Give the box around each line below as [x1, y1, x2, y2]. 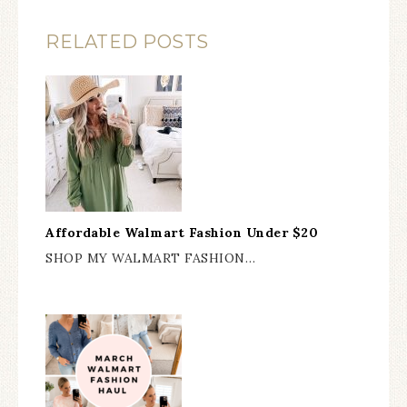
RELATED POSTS [45, 31, 209, 54]
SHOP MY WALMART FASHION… [45, 250, 255, 267]
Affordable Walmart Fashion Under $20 [45, 224, 318, 242]
